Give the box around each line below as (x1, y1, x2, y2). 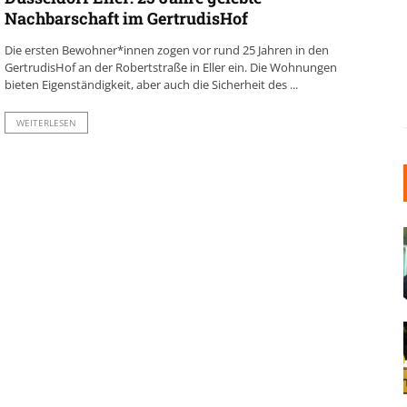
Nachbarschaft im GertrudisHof (4, 7, 248, 29)
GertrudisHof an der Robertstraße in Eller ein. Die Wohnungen (4, 59, 337, 75)
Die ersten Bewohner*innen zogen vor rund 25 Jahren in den (4, 42, 329, 58)
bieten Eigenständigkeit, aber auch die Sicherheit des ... (4, 76, 298, 93)
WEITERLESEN (15, 116, 76, 129)
